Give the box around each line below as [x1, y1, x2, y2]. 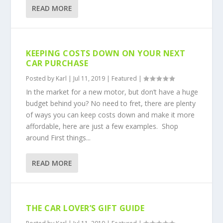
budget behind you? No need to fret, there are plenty [26, 99, 196, 108]
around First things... [26, 133, 91, 142]
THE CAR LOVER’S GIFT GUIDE [26, 203, 145, 214]
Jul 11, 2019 [73, 74, 106, 83]
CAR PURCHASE [26, 58, 89, 69]
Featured [111, 74, 137, 83]
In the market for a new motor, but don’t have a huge [26, 87, 199, 97]
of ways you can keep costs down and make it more [26, 110, 195, 119]
